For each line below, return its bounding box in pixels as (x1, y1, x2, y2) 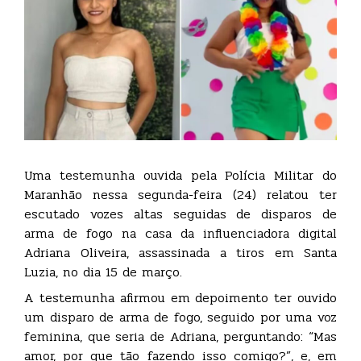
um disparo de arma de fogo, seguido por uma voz (24, 306, 337, 327)
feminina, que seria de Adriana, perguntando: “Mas (24, 326, 337, 346)
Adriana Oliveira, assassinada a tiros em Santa (24, 242, 337, 263)
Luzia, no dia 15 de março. (24, 261, 182, 282)
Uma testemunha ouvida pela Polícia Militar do (24, 164, 337, 185)
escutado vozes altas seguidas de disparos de (24, 203, 337, 224)
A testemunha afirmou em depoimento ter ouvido (24, 287, 337, 308)
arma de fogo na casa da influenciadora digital (24, 222, 337, 243)
